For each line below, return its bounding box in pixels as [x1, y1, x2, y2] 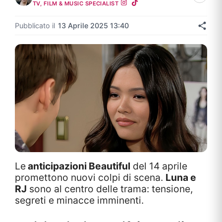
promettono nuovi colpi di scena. [15, 171, 166, 184]
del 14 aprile [130, 160, 187, 172]
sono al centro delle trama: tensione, [27, 183, 193, 195]
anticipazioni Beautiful [26, 160, 130, 172]
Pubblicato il [15, 21, 55, 30]
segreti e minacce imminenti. [15, 194, 144, 207]
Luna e [166, 171, 196, 184]
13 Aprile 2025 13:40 [58, 21, 129, 30]
